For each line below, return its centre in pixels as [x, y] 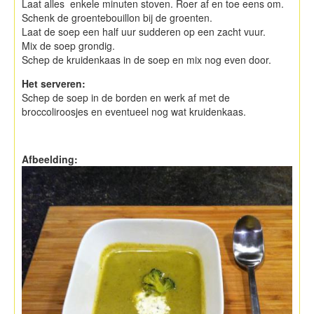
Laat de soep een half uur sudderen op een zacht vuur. [144, 31]
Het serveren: [54, 83]
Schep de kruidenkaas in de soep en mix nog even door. [146, 59]
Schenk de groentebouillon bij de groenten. [117, 17]
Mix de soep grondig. [68, 45]
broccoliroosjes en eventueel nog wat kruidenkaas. [134, 111]
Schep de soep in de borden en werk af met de [126, 97]
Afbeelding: [51, 159]
